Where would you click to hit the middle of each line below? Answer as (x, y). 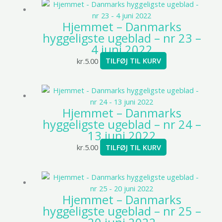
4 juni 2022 (122, 49)
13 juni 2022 (122, 136)
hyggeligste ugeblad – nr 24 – (122, 125)
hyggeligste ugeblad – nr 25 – (122, 211)
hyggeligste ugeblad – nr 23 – (122, 38)
